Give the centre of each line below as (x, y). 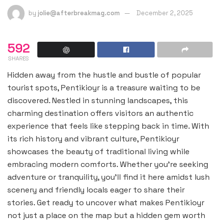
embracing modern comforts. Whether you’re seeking (108, 164)
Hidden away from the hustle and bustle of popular (104, 75)
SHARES (19, 58)
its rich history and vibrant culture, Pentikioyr (93, 139)
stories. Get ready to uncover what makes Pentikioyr (106, 203)
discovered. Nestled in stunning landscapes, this (98, 100)
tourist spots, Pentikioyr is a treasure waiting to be (104, 88)
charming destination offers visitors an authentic (100, 113)
